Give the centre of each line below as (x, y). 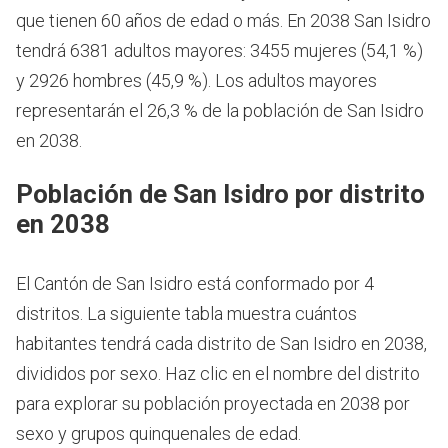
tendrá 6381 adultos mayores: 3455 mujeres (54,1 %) (219, 51)
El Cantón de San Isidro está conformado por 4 (195, 283)
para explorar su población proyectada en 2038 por (213, 403)
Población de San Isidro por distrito (220, 193)
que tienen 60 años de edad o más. (151, 21)
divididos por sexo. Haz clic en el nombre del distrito (218, 373)
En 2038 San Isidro (359, 21)
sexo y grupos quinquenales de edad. (158, 433)
